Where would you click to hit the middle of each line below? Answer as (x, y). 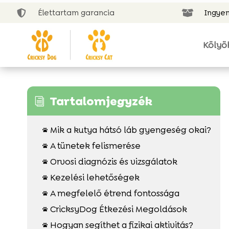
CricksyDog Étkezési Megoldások (118, 209)
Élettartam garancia (76, 13)
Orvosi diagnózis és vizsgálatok (113, 161)
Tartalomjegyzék (101, 101)
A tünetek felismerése (95, 145)
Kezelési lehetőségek (95, 177)
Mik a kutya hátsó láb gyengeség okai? (130, 130)
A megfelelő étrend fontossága (114, 193)
